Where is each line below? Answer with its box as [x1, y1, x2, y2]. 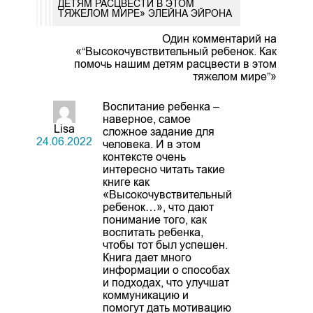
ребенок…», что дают [102, 201, 214, 213]
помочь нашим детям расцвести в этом [74, 57, 277, 70]
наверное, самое [102, 112, 191, 125]
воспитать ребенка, [102, 226, 203, 238]
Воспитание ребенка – [102, 100, 219, 112]
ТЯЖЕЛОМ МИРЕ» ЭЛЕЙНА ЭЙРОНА [57, 8, 232, 20]
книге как [102, 175, 150, 188]
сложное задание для [102, 125, 214, 138]
